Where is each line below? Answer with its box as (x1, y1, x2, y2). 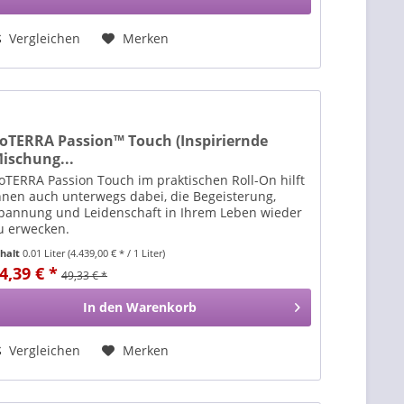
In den (83, 298, 124, 317)
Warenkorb (126, 298, 197, 317)
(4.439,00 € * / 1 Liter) (68, 246, 166, 261)
